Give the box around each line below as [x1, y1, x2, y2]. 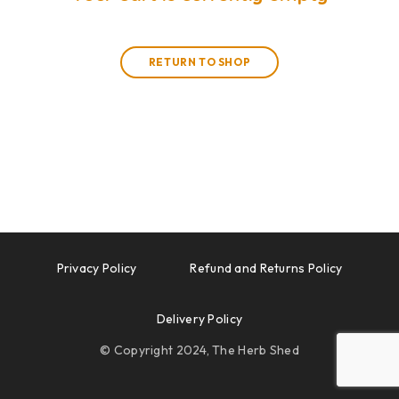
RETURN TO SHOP [148, 55, 251, 69]
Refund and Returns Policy [190, 260, 343, 276]
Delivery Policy [156, 311, 243, 327]
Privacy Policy [56, 260, 137, 276]
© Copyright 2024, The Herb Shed [100, 342, 299, 358]
